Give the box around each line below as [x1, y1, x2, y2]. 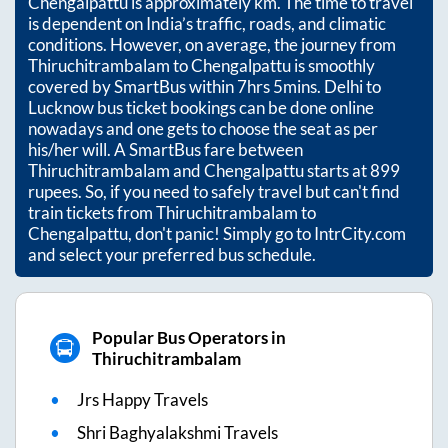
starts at [304, 160, 370, 182]
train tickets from [28, 202, 156, 224]
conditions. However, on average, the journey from [28, 34, 396, 56]
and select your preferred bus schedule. [28, 244, 316, 266]
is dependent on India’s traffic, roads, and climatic [28, 13, 386, 35]
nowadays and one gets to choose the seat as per [28, 118, 378, 140]
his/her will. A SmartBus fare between [28, 139, 303, 161]
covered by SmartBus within [28, 76, 237, 98]
